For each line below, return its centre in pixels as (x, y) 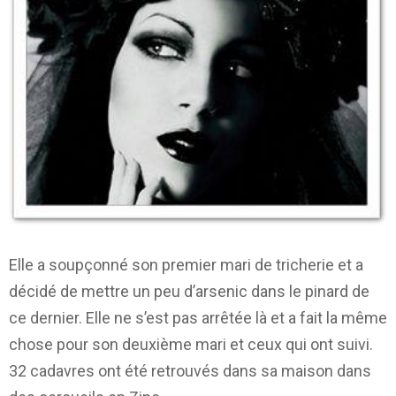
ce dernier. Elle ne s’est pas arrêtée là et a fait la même (198, 317)
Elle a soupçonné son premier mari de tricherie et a (186, 264)
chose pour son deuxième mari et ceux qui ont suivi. (191, 344)
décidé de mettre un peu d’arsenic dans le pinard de (189, 291)
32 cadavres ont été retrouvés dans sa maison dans (190, 370)
